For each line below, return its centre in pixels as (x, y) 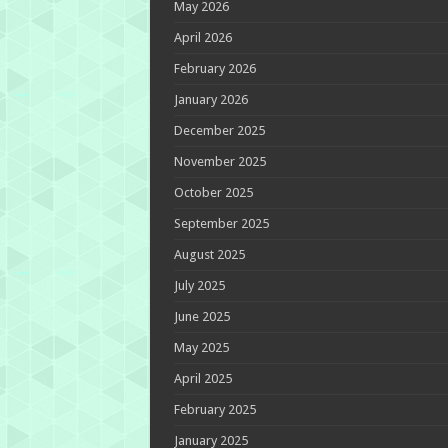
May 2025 (201, 347)
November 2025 (219, 161)
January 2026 (210, 99)
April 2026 (202, 37)
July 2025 (199, 285)
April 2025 (202, 378)
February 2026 (214, 68)
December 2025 (219, 130)
